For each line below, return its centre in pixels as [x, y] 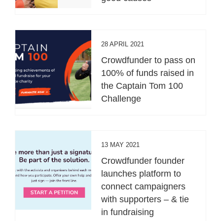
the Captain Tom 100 [142, 86]
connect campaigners [144, 186]
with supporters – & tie [145, 199]
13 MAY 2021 [121, 145]
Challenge [121, 98]
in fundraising [128, 212]
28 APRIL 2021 [123, 44]
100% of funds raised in [148, 73]
